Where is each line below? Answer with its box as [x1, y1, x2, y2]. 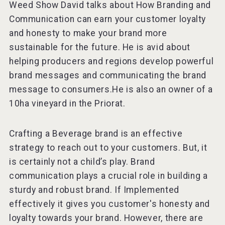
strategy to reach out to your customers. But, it [9, 142, 207, 153]
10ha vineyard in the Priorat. [9, 98, 128, 108]
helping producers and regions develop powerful [9, 56, 214, 66]
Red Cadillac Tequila [72, 45, 153, 57]
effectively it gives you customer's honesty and [9, 198, 210, 209]
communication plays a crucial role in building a [9, 170, 208, 181]
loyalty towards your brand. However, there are [9, 212, 203, 223]
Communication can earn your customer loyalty [9, 14, 206, 24]
